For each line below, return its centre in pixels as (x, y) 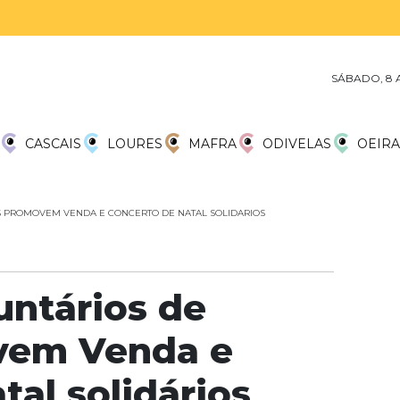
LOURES (135, 144)
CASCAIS (53, 144)
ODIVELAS (297, 144)
